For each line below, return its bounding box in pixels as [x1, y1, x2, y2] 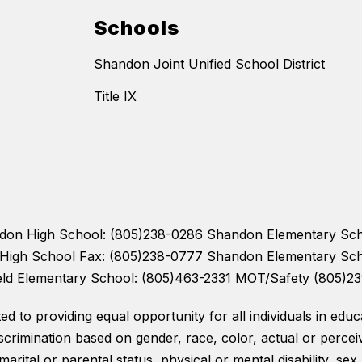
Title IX [94, 88, 137, 105]
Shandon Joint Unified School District [94, 56, 325, 73]
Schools [94, 16, 179, 40]
